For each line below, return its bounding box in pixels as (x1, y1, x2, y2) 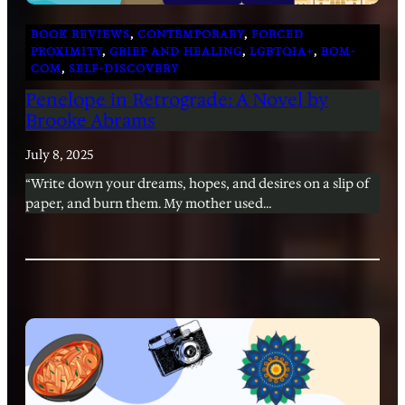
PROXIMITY (31, 44, 102, 60)
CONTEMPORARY (137, 27, 244, 42)
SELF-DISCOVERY (69, 61, 179, 77)
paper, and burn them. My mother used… (25, 193, 272, 212)
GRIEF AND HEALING (109, 44, 242, 60)
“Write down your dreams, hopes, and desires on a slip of (25, 174, 370, 193)
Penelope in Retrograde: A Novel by (25, 87, 328, 111)
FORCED (251, 27, 304, 42)
